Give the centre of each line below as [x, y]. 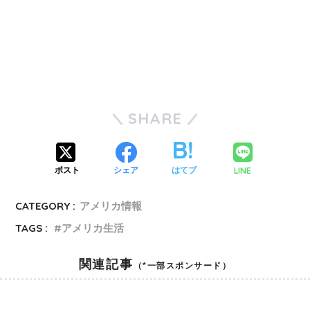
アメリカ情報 [111, 206]
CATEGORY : [46, 206]
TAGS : [32, 228]
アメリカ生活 [93, 228]
